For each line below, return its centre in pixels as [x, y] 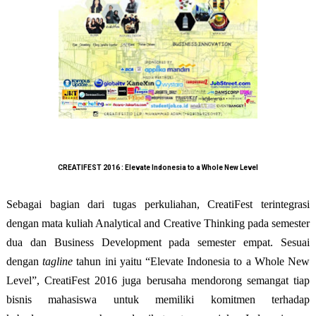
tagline [60, 261]
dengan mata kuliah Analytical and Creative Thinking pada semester [158, 223]
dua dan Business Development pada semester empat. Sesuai [158, 242]
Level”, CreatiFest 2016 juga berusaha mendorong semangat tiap [158, 280]
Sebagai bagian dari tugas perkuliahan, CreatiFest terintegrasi [158, 204]
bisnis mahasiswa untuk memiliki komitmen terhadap [158, 299]
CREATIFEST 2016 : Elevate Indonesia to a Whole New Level [158, 167]
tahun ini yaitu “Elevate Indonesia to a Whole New [193, 261]
